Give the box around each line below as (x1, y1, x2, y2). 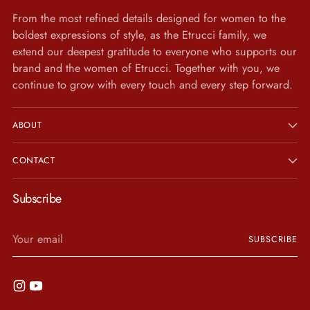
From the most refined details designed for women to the (12, 10, 286, 26)
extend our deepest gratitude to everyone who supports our (12, 43, 297, 60)
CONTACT (12, 154, 55, 167)
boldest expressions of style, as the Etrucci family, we (12, 26, 266, 43)
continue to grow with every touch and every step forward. (12, 76, 293, 93)
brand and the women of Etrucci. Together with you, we (12, 60, 280, 76)
